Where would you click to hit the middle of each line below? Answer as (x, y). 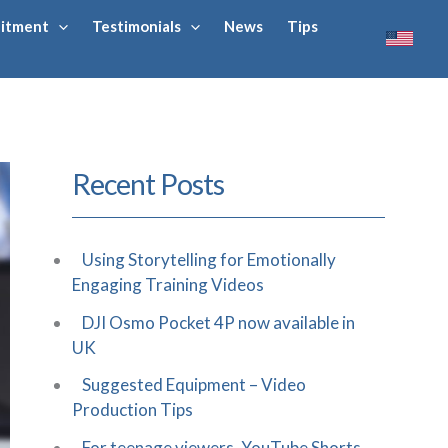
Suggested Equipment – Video (194, 385)
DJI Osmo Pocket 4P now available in (218, 322)
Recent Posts (148, 183)
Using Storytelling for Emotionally (209, 259)
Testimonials (136, 26)
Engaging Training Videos (168, 284)
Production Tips (132, 410)
